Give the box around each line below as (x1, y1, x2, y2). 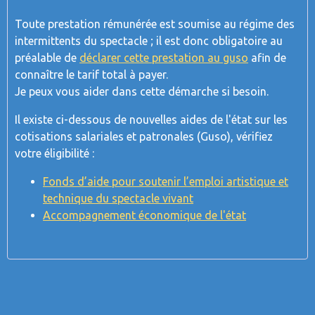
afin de (248, 51, 286, 64)
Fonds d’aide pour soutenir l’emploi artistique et (43, 175, 288, 188)
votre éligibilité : (15, 147, 94, 160)
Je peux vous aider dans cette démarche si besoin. (15, 85, 269, 98)
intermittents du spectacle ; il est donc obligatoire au (15, 34, 283, 47)
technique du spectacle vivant (43, 192, 193, 205)
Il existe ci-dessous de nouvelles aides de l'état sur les (15, 113, 288, 126)
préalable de (15, 51, 79, 64)
